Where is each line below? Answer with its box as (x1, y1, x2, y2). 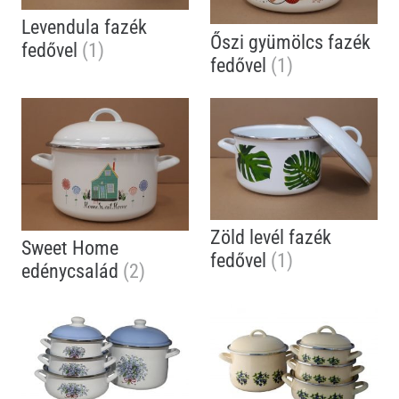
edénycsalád (21, 259, 123, 283)
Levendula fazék (21, 15, 147, 39)
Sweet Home (21, 236, 118, 260)
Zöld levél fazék (210, 225, 331, 249)
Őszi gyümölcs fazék (210, 29, 370, 53)
